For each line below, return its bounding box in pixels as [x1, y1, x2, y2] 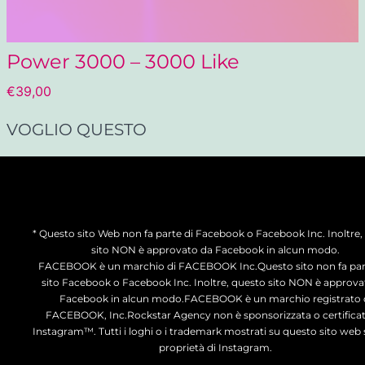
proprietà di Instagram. [159, 341, 272, 354]
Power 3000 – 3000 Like [6, 49, 240, 73]
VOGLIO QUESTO [6, 119, 147, 139]
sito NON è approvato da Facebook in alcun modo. [91, 243, 340, 256]
